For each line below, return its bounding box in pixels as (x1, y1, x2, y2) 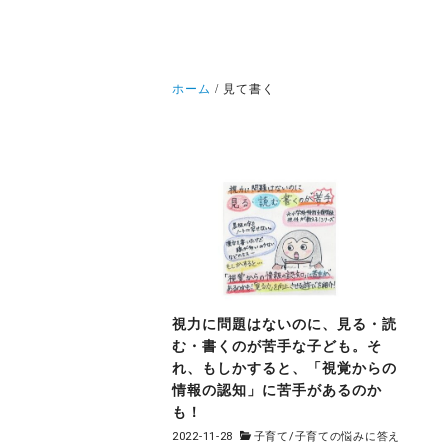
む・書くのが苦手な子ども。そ (172, 337, 382, 354)
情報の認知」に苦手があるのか (172, 381, 382, 398)
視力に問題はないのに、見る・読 (172, 315, 397, 332)
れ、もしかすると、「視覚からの (172, 359, 397, 376)
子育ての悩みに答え (294, 430, 400, 444)
